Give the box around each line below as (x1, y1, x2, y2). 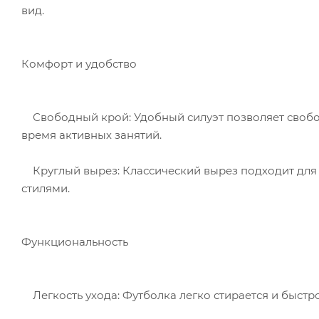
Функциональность (21, 234, 128, 249)
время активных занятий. (21, 127, 162, 142)
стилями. (21, 181, 70, 195)
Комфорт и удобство (21, 56, 137, 70)
